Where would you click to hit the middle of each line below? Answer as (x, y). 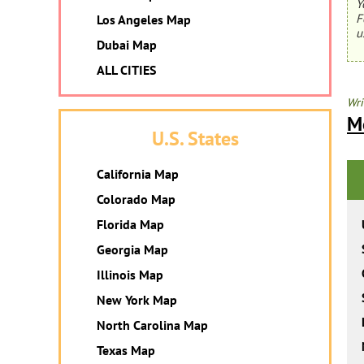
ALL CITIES (126, 70)
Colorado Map (136, 199)
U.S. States (195, 139)
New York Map (137, 300)
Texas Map (126, 350)
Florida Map (130, 224)
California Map (138, 174)
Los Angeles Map (144, 19)
